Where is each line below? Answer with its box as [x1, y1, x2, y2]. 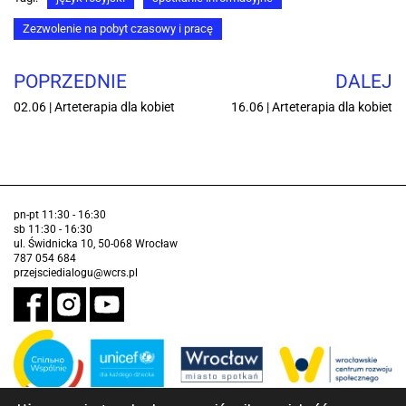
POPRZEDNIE [14, 70, 127, 92]
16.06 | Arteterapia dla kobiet [231, 99, 392, 114]
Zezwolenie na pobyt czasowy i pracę [23, 21, 213, 35]
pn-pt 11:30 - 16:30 [14, 208, 106, 221]
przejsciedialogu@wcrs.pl [14, 266, 138, 279]
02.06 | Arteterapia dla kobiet [14, 99, 175, 114]
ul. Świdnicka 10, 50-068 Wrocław [14, 237, 178, 250]
